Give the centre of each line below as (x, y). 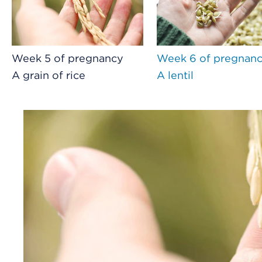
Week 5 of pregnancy (68, 58)
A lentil (175, 75)
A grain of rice (49, 75)
